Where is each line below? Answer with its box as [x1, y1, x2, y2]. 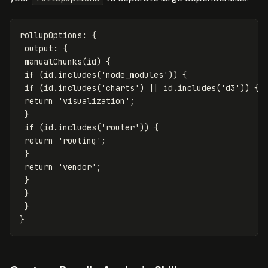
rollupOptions [20, 29, 82, 41]
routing [63, 135, 96, 146]
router [106, 121, 135, 133]
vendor [63, 161, 92, 172]
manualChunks [25, 56, 82, 67]
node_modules [106, 69, 163, 80]
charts [106, 82, 135, 93]
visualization [63, 95, 125, 106]
